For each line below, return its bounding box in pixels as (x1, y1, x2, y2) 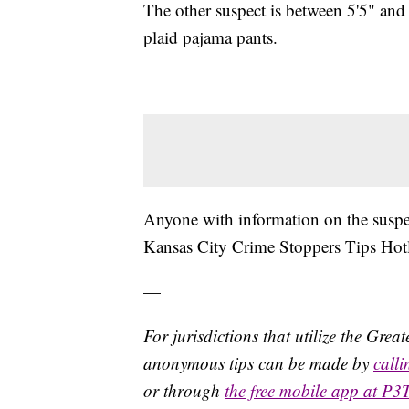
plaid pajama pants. (143, 25, 278, 48)
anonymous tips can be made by (143, 351, 373, 374)
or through (143, 378, 225, 402)
